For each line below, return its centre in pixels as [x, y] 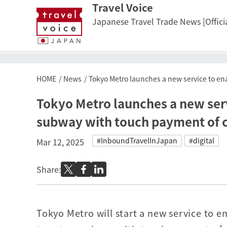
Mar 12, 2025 [60, 142]
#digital [202, 140]
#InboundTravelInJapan [137, 140]
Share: [49, 169]
